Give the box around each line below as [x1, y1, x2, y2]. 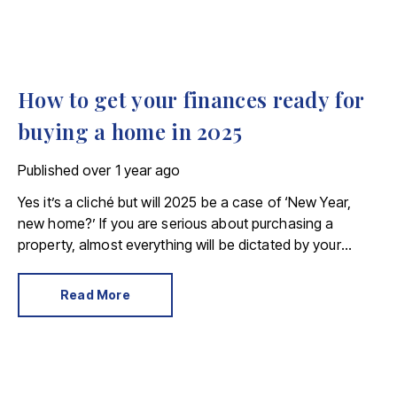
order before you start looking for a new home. [18, 278, 317, 296]
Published [18, 161, 79, 179]
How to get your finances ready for [18, 85, 365, 113]
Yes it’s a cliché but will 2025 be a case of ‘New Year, [18, 193, 352, 211]
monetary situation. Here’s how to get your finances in [18, 257, 362, 275]
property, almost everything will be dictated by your [18, 236, 341, 253]
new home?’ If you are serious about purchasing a [18, 214, 334, 232]
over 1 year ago [82, 161, 181, 179]
